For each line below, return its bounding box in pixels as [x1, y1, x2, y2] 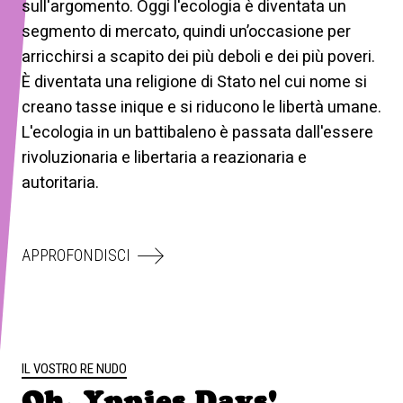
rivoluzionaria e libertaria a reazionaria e [22, 148, 307, 167]
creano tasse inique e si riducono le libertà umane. [22, 97, 381, 117]
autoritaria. [22, 173, 99, 193]
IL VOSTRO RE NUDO [22, 360, 127, 377]
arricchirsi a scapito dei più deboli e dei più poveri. [22, 47, 375, 67]
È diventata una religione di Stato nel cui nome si [22, 72, 367, 92]
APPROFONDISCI [22, 246, 130, 265]
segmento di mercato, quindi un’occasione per [22, 22, 351, 41]
